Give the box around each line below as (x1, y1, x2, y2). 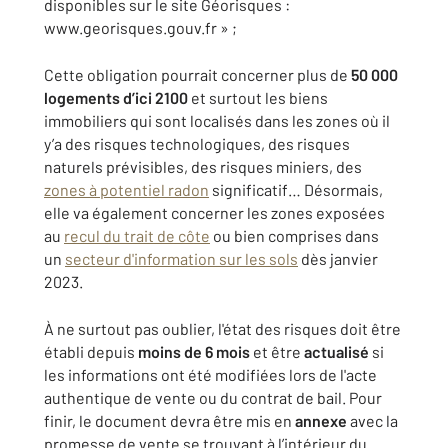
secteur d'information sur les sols (65, 249, 298, 268)
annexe (295, 411, 347, 430)
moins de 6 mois (138, 342, 250, 361)
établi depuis (44, 342, 138, 361)
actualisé (304, 342, 369, 361)
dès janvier (298, 249, 378, 268)
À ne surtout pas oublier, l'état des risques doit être (44, 319, 401, 338)
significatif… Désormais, (209, 180, 383, 199)
